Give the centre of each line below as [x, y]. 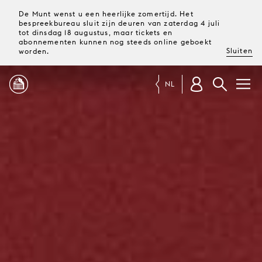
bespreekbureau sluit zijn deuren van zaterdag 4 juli [120, 23]
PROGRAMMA [161, 121]
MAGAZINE [157, 159]
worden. [34, 51]
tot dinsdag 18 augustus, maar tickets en [96, 32]
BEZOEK [151, 243]
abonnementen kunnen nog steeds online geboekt [116, 42]
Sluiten [239, 51]
